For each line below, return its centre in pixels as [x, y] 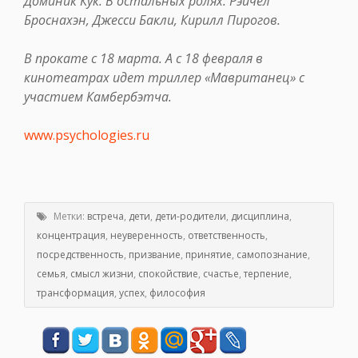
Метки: [69, 217]
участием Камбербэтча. [98, 97]
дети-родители [191, 217]
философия [177, 293]
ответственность [227, 236]
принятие [209, 255]
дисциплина [260, 217]
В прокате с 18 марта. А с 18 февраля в [143, 59]
